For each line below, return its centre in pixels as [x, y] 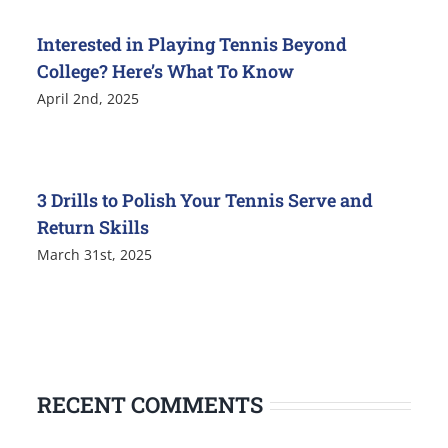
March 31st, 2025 [95, 255]
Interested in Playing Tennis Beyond [192, 44]
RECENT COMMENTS [150, 405]
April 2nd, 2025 [88, 99]
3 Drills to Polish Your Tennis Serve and [205, 200]
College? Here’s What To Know [166, 71]
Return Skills [93, 227]
